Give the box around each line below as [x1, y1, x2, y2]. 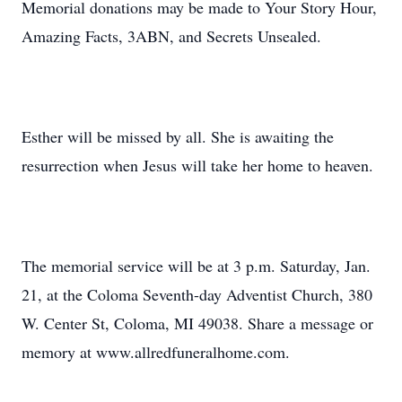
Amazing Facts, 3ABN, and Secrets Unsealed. [22, 25, 321, 47]
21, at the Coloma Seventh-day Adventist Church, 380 [22, 284, 372, 305]
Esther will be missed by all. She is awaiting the [22, 126, 334, 147]
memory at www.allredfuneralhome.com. [22, 341, 290, 363]
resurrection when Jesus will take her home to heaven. [22, 154, 373, 176]
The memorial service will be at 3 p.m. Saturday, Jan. [22, 255, 371, 276]
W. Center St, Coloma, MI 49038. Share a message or [22, 312, 373, 334]
